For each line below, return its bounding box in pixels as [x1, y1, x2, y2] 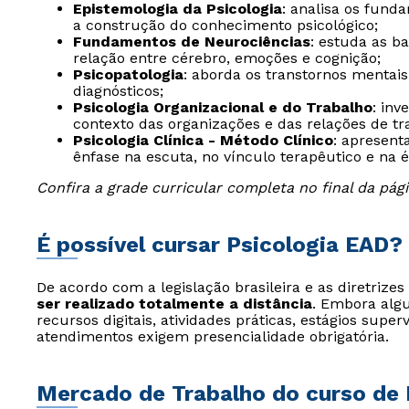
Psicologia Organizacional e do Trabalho [73, 99, 372, 116]
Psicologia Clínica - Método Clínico [73, 131, 333, 149]
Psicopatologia [73, 66, 184, 83]
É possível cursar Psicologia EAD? [37, 232, 403, 257]
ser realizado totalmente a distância [37, 295, 312, 312]
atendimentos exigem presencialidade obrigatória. [37, 328, 389, 345]
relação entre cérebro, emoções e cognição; [73, 49, 381, 67]
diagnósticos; [73, 82, 163, 100]
